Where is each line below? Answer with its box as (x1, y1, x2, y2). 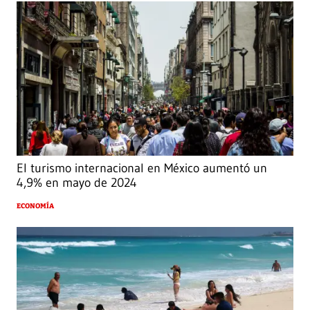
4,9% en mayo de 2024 (17, 175, 137, 191)
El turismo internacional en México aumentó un (17, 161, 267, 176)
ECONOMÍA (17, 202, 54, 211)
